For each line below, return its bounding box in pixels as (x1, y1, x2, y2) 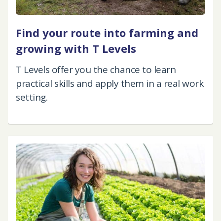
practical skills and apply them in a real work (16, 77, 203, 90)
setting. (16, 91, 47, 104)
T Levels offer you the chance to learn (16, 63, 176, 76)
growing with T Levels (16, 41, 136, 56)
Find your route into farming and (16, 25, 198, 40)
